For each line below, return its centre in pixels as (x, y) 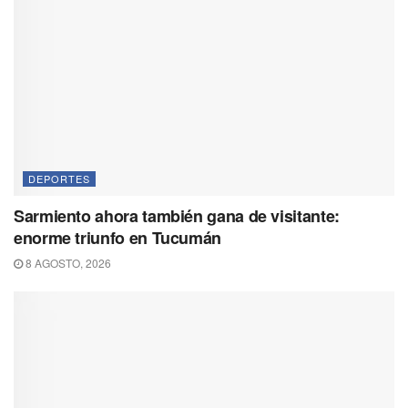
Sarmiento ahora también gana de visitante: (177, 216)
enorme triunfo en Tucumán (117, 238)
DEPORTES (59, 179)
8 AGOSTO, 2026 (67, 263)
